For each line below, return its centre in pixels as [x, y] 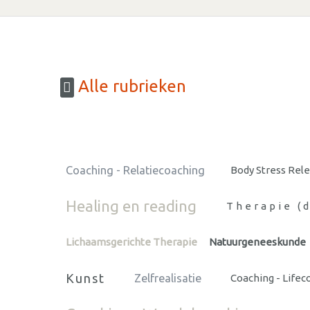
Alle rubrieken [130, 86]
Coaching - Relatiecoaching [135, 170]
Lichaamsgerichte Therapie [131, 241]
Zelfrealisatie [168, 278]
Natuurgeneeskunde [257, 241]
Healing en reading [131, 206]
